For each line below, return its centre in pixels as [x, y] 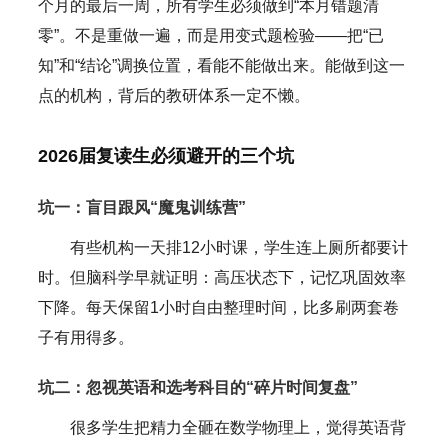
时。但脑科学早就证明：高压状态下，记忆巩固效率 [221, 277]
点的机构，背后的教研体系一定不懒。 [173, 95]
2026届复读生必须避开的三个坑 [165, 155]
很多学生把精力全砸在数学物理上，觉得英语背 [237, 427]
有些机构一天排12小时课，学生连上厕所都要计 [238, 247]
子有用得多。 [85, 337]
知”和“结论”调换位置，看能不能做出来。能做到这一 [221, 65]
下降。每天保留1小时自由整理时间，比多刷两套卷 [218, 307]
